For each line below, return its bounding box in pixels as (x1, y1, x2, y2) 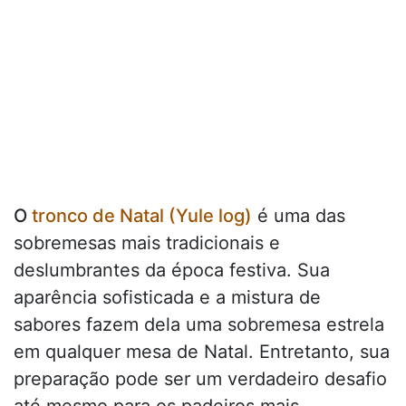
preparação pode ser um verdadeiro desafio (14, 368, 387, 391)
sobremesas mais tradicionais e (14, 232, 280, 255)
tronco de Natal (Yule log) (32, 205, 252, 227)
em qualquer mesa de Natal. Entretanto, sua (14, 341, 390, 363)
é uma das (257, 205, 345, 227)
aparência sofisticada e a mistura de (14, 286, 321, 309)
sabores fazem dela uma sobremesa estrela (14, 314, 384, 336)
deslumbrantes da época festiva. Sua (14, 259, 330, 282)
